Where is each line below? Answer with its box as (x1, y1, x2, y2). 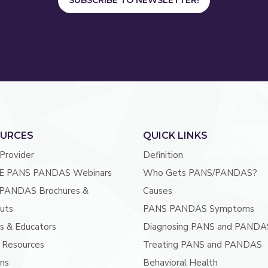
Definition (142, 149, 183, 162)
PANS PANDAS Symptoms (142, 203, 254, 215)
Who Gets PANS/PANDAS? (142, 167, 257, 179)
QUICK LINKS (142, 130, 208, 142)
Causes (142, 185, 172, 197)
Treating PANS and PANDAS (142, 239, 262, 251)
